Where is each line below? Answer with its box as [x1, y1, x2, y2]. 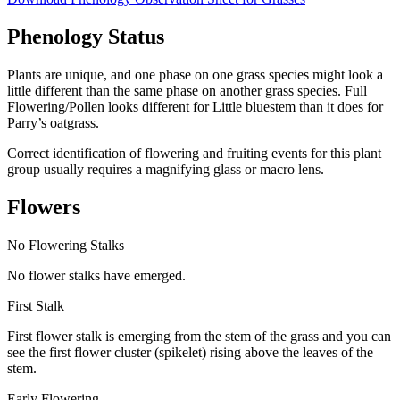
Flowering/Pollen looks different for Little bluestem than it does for [7, 98, 383, 114]
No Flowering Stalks [7, 237, 124, 253]
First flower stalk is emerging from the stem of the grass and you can [7, 328, 391, 344]
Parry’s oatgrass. [7, 114, 99, 130]
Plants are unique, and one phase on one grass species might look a [7, 66, 383, 82]
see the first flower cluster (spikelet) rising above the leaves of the [7, 344, 373, 360]
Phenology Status [7, 24, 164, 48]
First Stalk [7, 297, 64, 313]
